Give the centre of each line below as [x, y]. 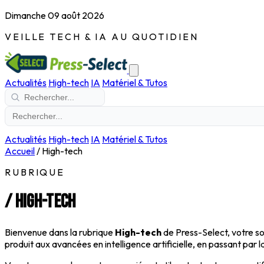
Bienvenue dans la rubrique [60, 232]
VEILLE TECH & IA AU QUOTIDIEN [102, 37]
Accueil [20, 151]
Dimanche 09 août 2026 [55, 15]
